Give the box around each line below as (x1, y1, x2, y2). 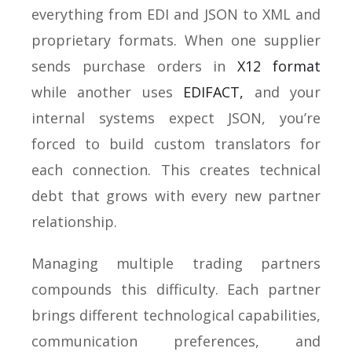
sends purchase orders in (31, 57, 238, 75)
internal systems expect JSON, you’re (31, 108, 321, 127)
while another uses (31, 82, 184, 101)
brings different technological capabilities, (31, 306, 321, 324)
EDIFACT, (183, 82, 244, 101)
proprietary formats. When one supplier (31, 31, 321, 49)
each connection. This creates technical (31, 160, 321, 179)
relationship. (31, 212, 117, 231)
